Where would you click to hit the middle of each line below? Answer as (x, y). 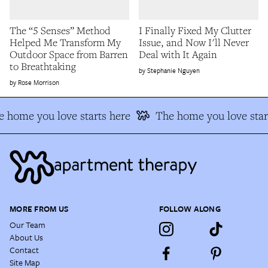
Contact (24, 249)
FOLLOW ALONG (190, 208)
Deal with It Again (178, 54)
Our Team (28, 224)
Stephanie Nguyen (173, 70)
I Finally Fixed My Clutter (195, 30)
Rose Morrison (39, 82)
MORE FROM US (39, 208)
